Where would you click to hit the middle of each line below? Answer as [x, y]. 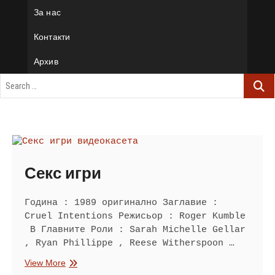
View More [45, 263]
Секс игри [63, 174]
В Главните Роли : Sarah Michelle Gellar [135, 230]
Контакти [52, 37]
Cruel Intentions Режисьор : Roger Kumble [135, 217]
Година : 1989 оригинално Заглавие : [121, 203]
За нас [47, 13]
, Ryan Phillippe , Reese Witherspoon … [130, 244]
